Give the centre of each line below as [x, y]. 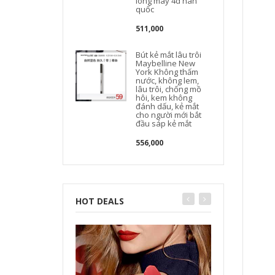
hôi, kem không [164, 97]
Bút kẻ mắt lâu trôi [169, 54]
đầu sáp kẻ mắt [164, 123]
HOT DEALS [100, 201]
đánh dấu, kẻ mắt [168, 106]
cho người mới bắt [169, 114]
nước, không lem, [168, 80]
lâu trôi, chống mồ [169, 89]
